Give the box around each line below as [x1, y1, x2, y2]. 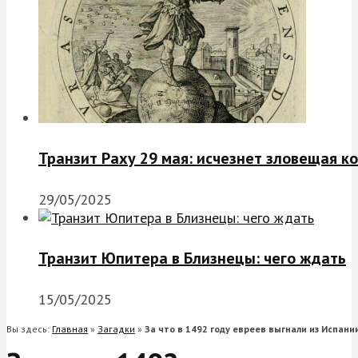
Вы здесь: [6, 322, 52, 335]
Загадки [97, 322, 135, 335]
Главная [52, 322, 88, 335]
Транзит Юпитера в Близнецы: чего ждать [38, 248, 346, 269]
